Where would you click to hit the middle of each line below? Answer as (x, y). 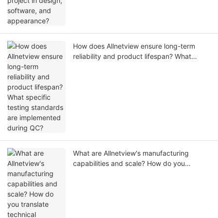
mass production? (101, 184)
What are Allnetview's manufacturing (131, 153)
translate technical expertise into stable (136, 174)
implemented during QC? (113, 77)
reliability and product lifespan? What (132, 56)
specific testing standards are (120, 67)
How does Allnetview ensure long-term (134, 46)
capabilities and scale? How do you (129, 163)
